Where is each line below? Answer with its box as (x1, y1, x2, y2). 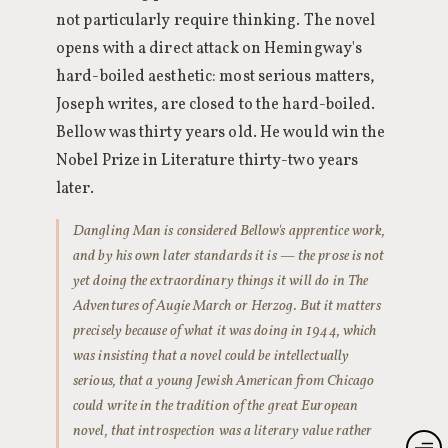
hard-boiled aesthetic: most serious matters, (56, 66, 376, 88)
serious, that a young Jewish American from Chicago (73, 371, 375, 391)
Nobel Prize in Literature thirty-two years (56, 150, 359, 172)
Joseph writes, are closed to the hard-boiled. (56, 94, 376, 116)
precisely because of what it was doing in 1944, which (73, 321, 377, 341)
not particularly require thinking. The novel (56, 10, 376, 32)
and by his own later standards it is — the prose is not (73, 246, 385, 266)
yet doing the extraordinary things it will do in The (73, 271, 369, 291)
